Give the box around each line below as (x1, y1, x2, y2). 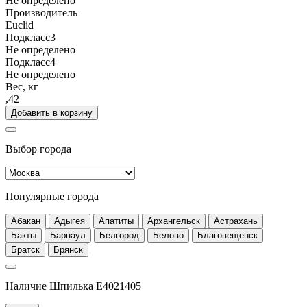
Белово (153, 230, 184, 241)
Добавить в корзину (11, 108, 93, 119)
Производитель (5, 7, 77, 19)
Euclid (5, 19, 34, 32)
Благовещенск (197, 230, 258, 241)
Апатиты (99, 216, 134, 227)
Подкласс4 (5, 56, 56, 69)
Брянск (53, 245, 83, 256)
